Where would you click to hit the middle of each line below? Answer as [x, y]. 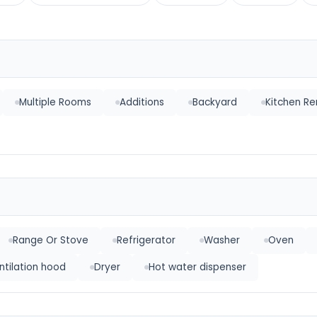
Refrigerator [146, 240]
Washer [222, 240]
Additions [142, 102]
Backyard [215, 102]
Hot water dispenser [197, 267]
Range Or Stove [51, 240]
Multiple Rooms [55, 102]
